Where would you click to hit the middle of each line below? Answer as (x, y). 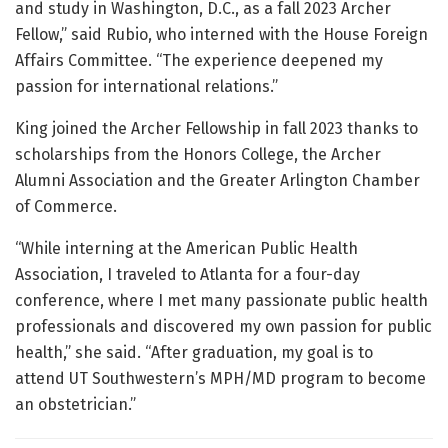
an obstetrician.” (75, 404)
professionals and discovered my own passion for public (223, 326)
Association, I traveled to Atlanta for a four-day (187, 274)
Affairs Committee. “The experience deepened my (199, 60)
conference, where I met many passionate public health (221, 300)
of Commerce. (66, 206)
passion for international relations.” (146, 86)
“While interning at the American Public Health (186, 248)
